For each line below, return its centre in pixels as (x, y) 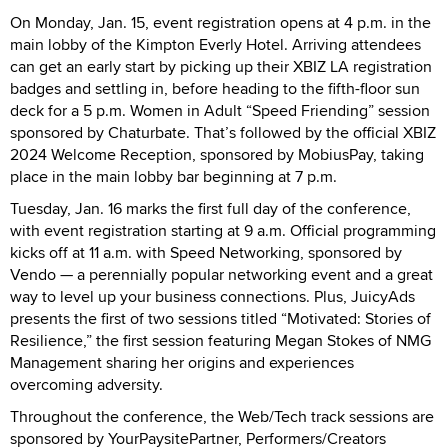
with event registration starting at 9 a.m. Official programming (223, 230)
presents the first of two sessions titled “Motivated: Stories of (220, 318)
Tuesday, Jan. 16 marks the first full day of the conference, (210, 208)
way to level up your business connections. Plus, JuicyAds (212, 296)
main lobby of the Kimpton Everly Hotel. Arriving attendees (215, 44)
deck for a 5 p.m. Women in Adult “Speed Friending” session (220, 110)
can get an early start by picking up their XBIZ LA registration (221, 66)
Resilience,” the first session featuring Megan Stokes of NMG (220, 340)
